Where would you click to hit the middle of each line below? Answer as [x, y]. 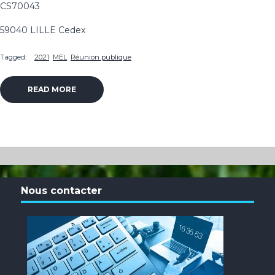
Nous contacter [62, 190]
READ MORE [52, 90]
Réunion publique [101, 57]
